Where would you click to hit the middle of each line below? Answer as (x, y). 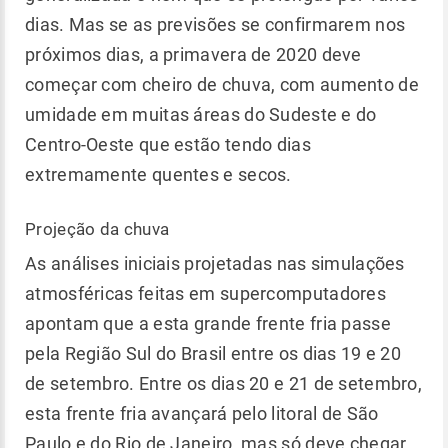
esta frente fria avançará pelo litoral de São (202, 413)
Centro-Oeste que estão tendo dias (168, 144)
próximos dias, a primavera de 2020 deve (193, 54)
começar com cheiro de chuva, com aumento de (222, 84)
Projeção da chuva (97, 228)
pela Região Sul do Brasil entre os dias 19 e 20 (213, 353)
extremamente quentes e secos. (161, 174)
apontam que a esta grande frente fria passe (208, 323)
